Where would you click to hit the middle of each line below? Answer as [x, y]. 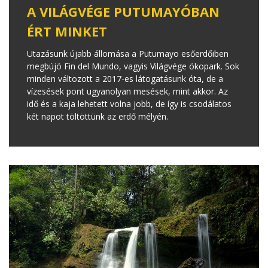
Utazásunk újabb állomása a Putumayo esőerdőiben [128, 53]
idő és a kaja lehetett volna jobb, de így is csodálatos [129, 103]
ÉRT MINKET [67, 31]
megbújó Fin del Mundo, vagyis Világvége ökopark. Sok [133, 66]
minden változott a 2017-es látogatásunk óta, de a [125, 78]
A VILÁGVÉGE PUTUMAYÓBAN [123, 11]
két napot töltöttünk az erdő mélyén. [98, 116]
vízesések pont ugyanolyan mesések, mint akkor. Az [127, 91]
